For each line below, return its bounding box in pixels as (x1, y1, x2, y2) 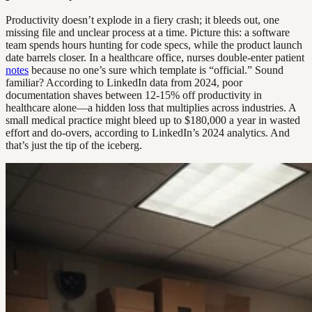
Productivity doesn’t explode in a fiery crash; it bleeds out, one (6, 14, 279, 26)
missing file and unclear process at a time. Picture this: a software (6, 26, 290, 39)
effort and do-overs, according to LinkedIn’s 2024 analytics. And (6, 127, 290, 139)
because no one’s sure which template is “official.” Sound (29, 64, 283, 77)
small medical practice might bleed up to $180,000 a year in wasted (6, 114, 300, 127)
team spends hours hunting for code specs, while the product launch (6, 39, 302, 52)
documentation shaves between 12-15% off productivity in (6, 89, 262, 102)
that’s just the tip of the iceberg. (6, 139, 142, 152)
